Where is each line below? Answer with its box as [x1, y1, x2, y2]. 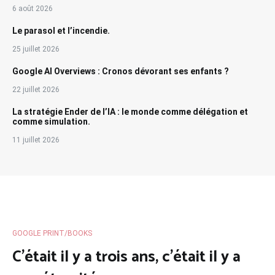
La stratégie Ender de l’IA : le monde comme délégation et [12, 106, 248, 117]
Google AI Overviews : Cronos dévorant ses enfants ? [12, 66, 229, 76]
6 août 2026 [12, 4, 53, 13]
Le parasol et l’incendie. [12, 25, 110, 36]
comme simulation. [12, 116, 90, 126]
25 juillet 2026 [12, 44, 60, 53]
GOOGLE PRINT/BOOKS [12, 228, 92, 238]
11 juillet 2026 [12, 135, 60, 144]
